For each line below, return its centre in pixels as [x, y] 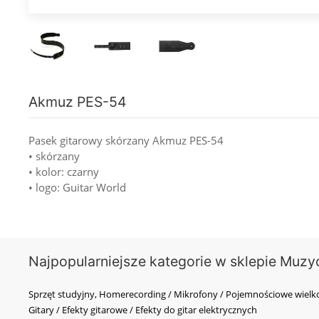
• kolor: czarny [64, 171]
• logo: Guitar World [77, 187]
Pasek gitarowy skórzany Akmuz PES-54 [126, 140]
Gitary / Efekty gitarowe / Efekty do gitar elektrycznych [143, 309]
